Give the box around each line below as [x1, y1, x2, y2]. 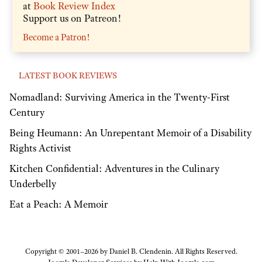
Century [9, 106, 44, 119]
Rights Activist [9, 142, 71, 155]
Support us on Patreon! [23, 11, 121, 25]
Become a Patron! [23, 31, 89, 43]
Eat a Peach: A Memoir [9, 197, 108, 211]
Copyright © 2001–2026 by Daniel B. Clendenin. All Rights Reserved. [25, 247, 237, 257]
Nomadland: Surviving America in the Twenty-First [9, 91, 230, 104]
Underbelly [9, 177, 56, 190]
